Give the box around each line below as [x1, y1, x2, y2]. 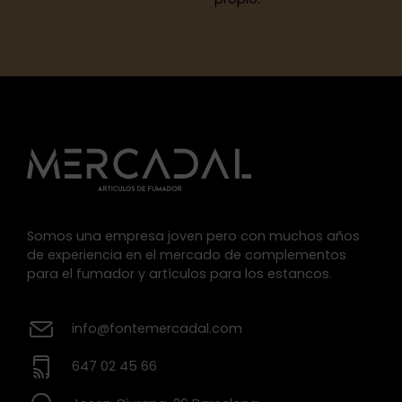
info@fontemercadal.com [72, 319, 242, 338]
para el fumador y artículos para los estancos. [27, 265, 332, 284]
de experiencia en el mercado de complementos [27, 246, 346, 265]
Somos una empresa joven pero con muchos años [27, 227, 360, 246]
